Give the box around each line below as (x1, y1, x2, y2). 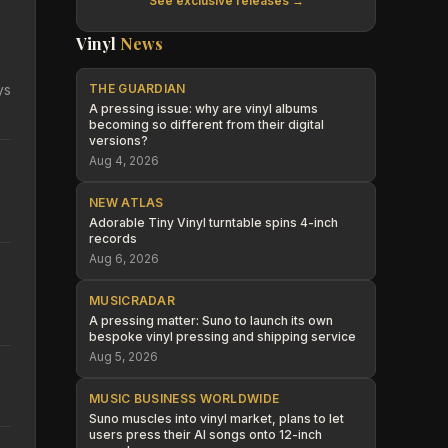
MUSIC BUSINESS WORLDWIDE (89, 391, 280, 406)
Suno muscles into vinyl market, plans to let (89, 411, 344, 426)
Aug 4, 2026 (89, 153, 159, 168)
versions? (89, 133, 148, 148)
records (89, 231, 137, 246)
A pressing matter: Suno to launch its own (89, 313, 333, 328)
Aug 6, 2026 (89, 251, 159, 266)
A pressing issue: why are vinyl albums (89, 101, 318, 116)
